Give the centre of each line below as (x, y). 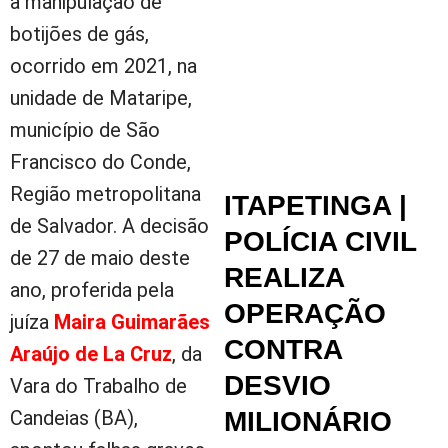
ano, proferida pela (92, 289)
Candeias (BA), (74, 417)
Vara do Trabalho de (98, 385)
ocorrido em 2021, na (103, 65)
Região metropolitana (105, 193)
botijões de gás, (79, 33)
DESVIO (277, 385)
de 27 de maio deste (100, 257)
